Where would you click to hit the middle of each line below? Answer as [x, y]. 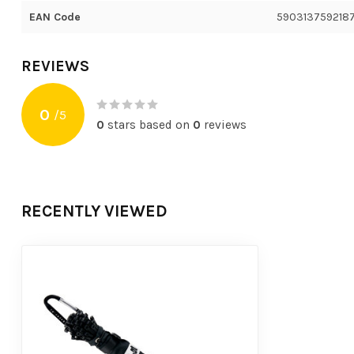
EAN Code [55, 17]
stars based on [149, 125]
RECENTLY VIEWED [94, 211]
